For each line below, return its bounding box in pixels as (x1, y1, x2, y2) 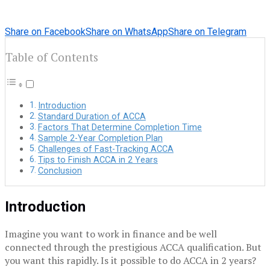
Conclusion (37, 166, 82, 177)
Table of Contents (5, 49, 98, 65)
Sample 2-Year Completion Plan (37, 133, 163, 144)
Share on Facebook (5, 25, 86, 37)
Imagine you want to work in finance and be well (5, 227, 217, 241)
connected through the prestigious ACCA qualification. (5, 240, 246, 254)
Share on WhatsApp (86, 25, 168, 37)
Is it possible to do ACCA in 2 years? (101, 254, 256, 268)
